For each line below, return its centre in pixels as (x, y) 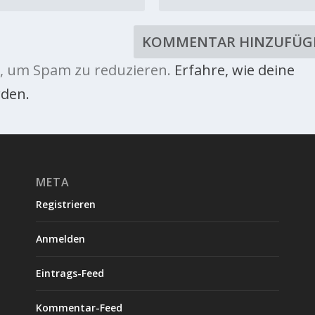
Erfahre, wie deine (234, 70)
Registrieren (65, 204)
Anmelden (60, 238)
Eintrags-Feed (70, 273)
